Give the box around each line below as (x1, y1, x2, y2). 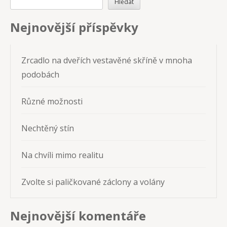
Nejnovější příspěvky (10, 18, 138, 35)
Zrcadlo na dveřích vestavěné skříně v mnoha (21, 54, 192, 66)
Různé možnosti (21, 95, 83, 107)
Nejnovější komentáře (10, 207, 146, 224)
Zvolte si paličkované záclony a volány (21, 176, 165, 187)
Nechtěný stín (21, 122, 74, 134)
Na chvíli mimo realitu (21, 149, 103, 161)
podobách (21, 68, 59, 80)
